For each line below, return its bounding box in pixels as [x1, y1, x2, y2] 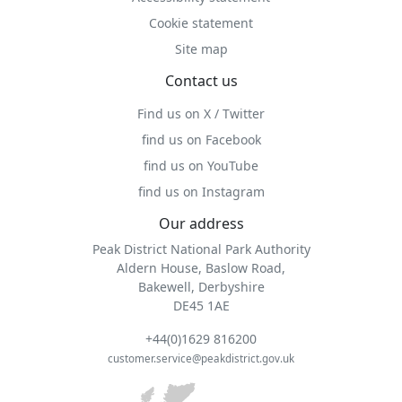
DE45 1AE [172, 297, 230, 314]
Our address [158, 214, 244, 233]
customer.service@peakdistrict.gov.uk [108, 352, 294, 365]
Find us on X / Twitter [137, 105, 265, 122]
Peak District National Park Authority [92, 240, 310, 258]
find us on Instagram [137, 183, 265, 200]
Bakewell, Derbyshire [137, 278, 265, 295]
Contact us [164, 71, 238, 91]
